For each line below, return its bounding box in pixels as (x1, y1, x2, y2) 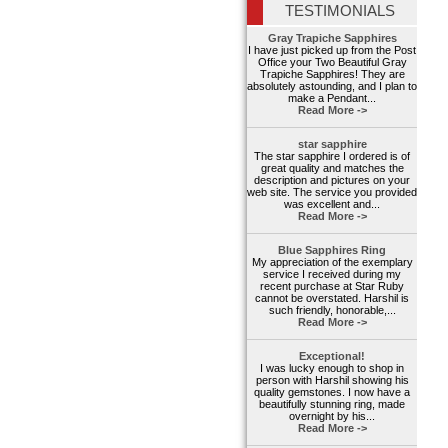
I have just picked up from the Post (248, 44, 416, 57)
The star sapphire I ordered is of (254, 150, 410, 163)
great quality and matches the (260, 162, 404, 175)
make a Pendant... (288, 92, 376, 105)
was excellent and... (284, 198, 380, 211)
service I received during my (263, 268, 401, 281)
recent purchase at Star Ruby (260, 280, 404, 293)
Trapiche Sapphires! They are (259, 68, 405, 81)
